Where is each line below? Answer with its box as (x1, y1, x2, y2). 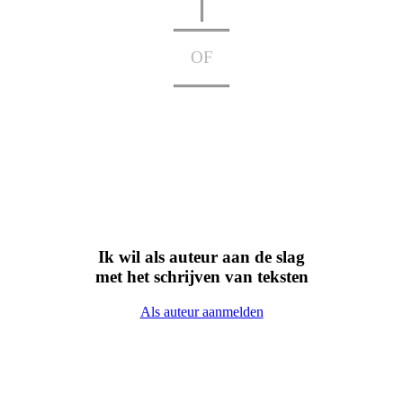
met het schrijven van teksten (94, 266, 309, 286)
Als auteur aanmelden (139, 303, 264, 319)
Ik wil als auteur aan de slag (98, 246, 305, 266)
